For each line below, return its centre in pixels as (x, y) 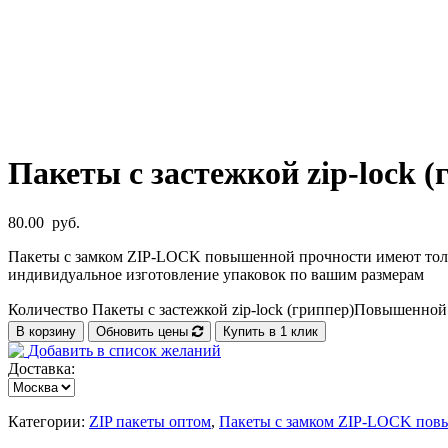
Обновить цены (144, 331)
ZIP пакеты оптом (150, 421)
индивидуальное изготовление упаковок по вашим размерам (216, 274)
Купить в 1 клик (270, 331)
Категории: (48, 421)
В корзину (46, 331)
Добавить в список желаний (124, 350)
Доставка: (41, 368)
